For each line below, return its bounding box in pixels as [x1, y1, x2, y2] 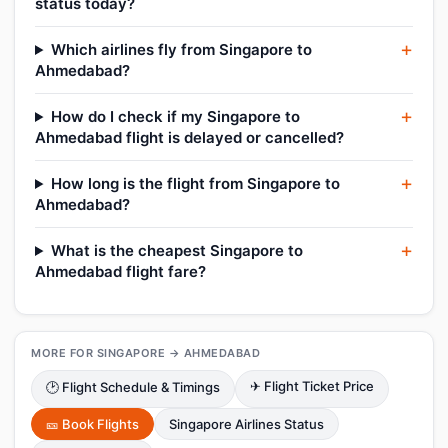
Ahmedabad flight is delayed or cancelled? [35, 128, 344, 147]
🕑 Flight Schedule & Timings [46, 379, 220, 395]
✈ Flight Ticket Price [250, 378, 374, 394]
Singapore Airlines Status [169, 416, 324, 432]
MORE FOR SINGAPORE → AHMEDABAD [31, 346, 260, 360]
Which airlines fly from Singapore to [50, 40, 312, 59]
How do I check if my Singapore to [50, 107, 300, 126]
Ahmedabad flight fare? [35, 262, 206, 281]
